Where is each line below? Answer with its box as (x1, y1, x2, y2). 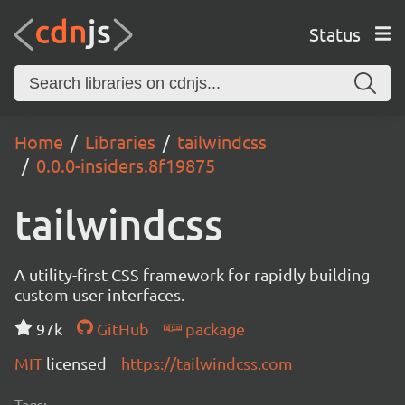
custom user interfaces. (14, 285, 184, 304)
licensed (46, 353, 107, 372)
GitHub (92, 319, 149, 338)
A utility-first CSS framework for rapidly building (14, 265, 370, 284)
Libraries (85, 130, 155, 153)
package (181, 319, 245, 338)
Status (308, 22, 361, 45)
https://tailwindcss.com (121, 353, 293, 372)
